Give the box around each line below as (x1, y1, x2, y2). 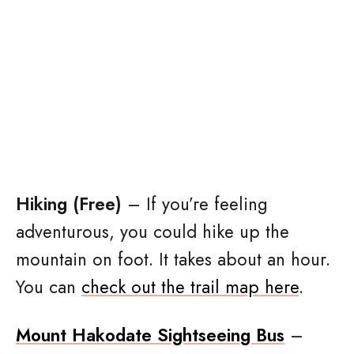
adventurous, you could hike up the (16, 219, 289, 244)
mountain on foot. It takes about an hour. (16, 247, 330, 272)
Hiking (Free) (16, 191, 122, 217)
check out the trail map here (81, 274, 299, 299)
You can (16, 274, 81, 299)
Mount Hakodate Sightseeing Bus (16, 322, 284, 348)
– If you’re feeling (122, 191, 268, 217)
